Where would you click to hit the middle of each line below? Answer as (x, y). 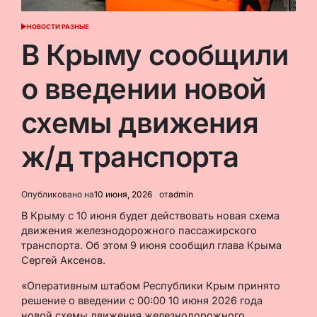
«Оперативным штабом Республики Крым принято (151, 285)
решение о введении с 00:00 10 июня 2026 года (142, 300)
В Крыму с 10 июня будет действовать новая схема (150, 215)
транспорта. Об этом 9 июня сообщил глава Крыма (151, 245)
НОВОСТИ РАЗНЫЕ (57, 26)
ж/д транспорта (130, 156)
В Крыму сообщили (155, 54)
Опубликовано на (58, 194)
